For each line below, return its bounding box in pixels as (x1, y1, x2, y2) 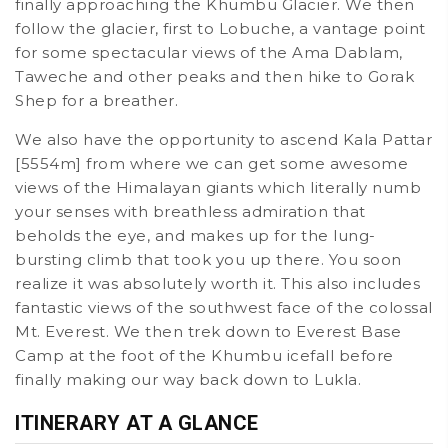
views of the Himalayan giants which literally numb (15, 178, 421, 197)
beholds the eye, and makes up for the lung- (15, 226, 376, 245)
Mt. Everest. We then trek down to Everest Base (15, 322, 401, 341)
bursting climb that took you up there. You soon (15, 250, 402, 269)
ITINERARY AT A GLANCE (15, 410, 259, 435)
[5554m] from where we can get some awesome (15, 154, 408, 173)
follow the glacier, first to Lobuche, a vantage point (15, 19, 426, 38)
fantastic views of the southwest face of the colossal (15, 298, 433, 317)
